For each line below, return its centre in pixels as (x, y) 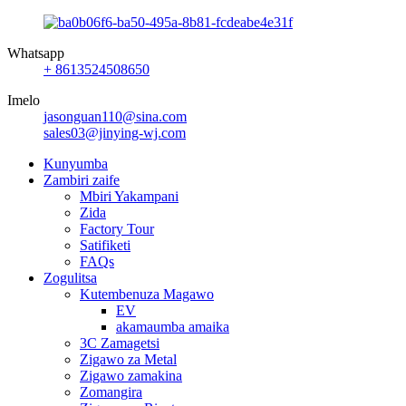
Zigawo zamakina (131, 376)
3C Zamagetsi (120, 343)
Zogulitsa (70, 278)
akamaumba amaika (173, 327)
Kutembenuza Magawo (147, 294)
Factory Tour (117, 229)
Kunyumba (76, 164)
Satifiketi (105, 245)
